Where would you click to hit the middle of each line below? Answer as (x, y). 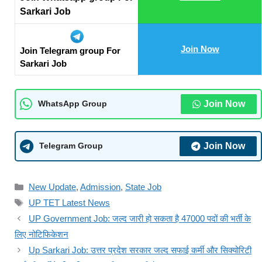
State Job (143, 187)
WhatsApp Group (73, 104)
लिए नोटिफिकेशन (42, 234)
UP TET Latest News (69, 202)
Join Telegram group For (70, 51)
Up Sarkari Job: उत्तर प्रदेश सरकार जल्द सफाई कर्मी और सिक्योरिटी (140, 250)
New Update (52, 187)
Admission (100, 187)
